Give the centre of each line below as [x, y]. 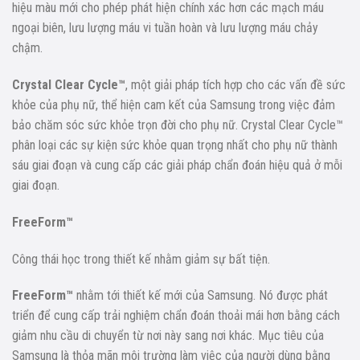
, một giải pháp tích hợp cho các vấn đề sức [235, 85]
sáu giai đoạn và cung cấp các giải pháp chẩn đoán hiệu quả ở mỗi [177, 166]
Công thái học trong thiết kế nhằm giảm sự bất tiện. [141, 259]
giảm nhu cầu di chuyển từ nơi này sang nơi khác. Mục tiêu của [168, 336]
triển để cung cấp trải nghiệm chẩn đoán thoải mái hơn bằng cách [176, 316]
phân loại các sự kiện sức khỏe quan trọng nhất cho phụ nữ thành [175, 145]
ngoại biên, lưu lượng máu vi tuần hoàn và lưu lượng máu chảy [165, 28]
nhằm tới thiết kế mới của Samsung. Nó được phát [200, 296]
